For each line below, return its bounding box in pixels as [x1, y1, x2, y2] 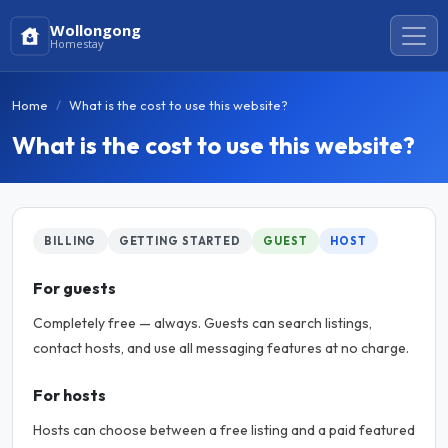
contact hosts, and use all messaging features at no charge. [33, 339, 409, 357]
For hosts [33, 385, 106, 405]
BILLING [44, 233, 97, 248]
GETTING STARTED [118, 233, 241, 248]
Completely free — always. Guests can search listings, [33, 314, 372, 332]
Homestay [50, 35, 105, 51]
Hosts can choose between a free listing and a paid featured [33, 421, 415, 439]
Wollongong [50, 19, 142, 40]
